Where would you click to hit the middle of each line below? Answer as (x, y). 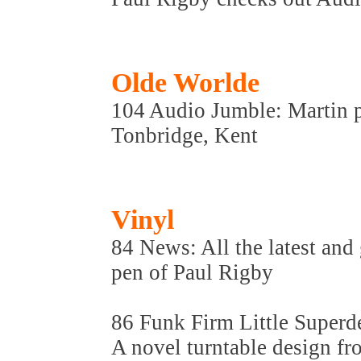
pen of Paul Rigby (192, 272)
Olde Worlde (185, 83)
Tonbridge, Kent (185, 135)
